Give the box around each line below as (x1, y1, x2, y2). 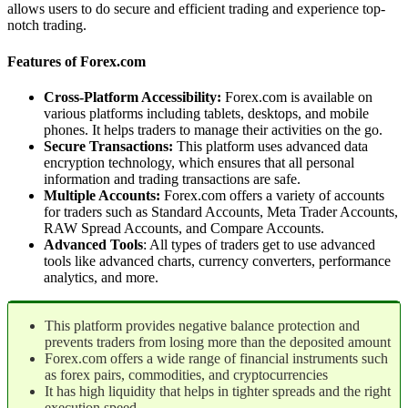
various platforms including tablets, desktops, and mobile (44, 105, 369, 121)
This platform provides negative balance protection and (45, 317, 360, 333)
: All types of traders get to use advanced (143, 236, 375, 252)
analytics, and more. (44, 269, 158, 285)
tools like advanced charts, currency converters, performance (44, 252, 391, 269)
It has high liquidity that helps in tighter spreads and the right (45, 382, 391, 399)
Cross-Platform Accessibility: (44, 88, 221, 105)
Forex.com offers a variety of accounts (160, 187, 384, 203)
